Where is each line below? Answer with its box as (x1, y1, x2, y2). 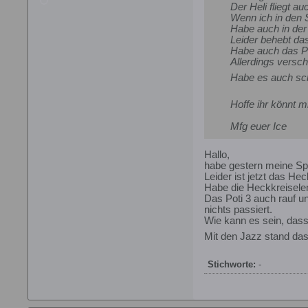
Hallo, (204, 149, 230, 161)
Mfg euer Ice (230, 121, 287, 133)
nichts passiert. (204, 204, 272, 216)
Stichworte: (208, 259, 256, 270)
